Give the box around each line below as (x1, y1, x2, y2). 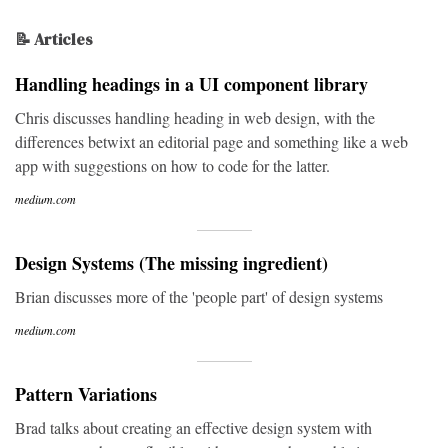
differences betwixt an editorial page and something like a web (15, 131, 408, 152)
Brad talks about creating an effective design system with (15, 417, 372, 438)
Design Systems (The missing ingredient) (15, 250, 328, 276)
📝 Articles (15, 28, 93, 50)
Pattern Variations (15, 381, 157, 407)
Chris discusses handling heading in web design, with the (15, 107, 375, 128)
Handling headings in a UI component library (15, 71, 368, 97)
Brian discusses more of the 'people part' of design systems (15, 286, 383, 307)
